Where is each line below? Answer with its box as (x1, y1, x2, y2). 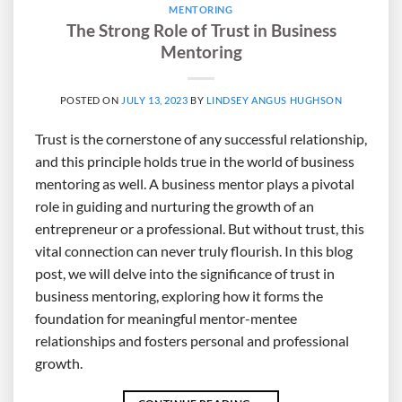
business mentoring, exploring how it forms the (35, 286, 323, 304)
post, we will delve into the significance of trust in (35, 264, 335, 282)
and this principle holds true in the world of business (35, 152, 354, 170)
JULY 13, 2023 (121, 93, 188, 106)
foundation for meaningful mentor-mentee (35, 309, 297, 327)
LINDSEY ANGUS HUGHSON (205, 93, 343, 106)
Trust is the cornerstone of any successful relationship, (35, 129, 367, 147)
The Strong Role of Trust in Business (66, 19, 336, 40)
